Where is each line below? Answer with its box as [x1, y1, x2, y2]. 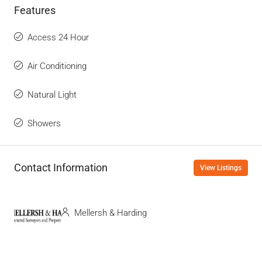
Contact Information [14, 161, 108, 174]
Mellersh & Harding [72, 208, 147, 219]
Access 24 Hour [27, 32, 89, 43]
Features [14, 4, 56, 16]
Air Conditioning [27, 60, 87, 71]
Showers [27, 118, 61, 129]
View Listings [200, 163, 242, 172]
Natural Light [27, 89, 77, 100]
